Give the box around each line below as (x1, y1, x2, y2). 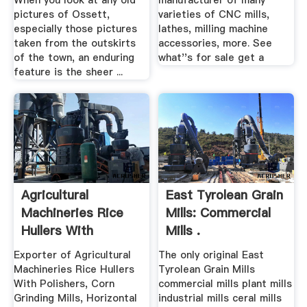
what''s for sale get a (158, 51, 265, 65)
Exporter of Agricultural (13, 247, 131, 262)
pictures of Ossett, (13, 8, 110, 22)
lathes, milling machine (158, 22, 269, 36)
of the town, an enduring (13, 51, 134, 65)
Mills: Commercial (166, 204, 271, 222)
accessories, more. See (158, 36, 273, 51)
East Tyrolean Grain (166, 186, 284, 204)
